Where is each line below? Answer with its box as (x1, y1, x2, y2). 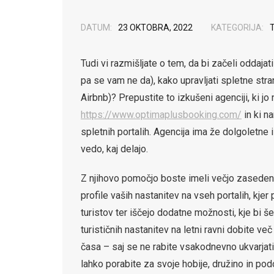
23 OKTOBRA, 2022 (118, 23, 193, 32)
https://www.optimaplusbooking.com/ (81, 109, 242, 120)
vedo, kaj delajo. (81, 143, 148, 155)
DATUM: (81, 23, 112, 32)
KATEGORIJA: (211, 23, 264, 32)
